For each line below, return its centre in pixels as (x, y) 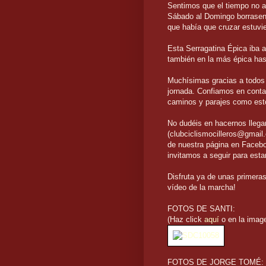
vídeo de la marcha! (202, 188)
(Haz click (186, 220)
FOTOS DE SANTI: (201, 209)
